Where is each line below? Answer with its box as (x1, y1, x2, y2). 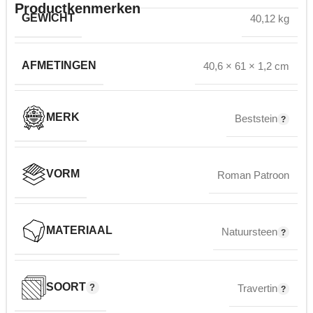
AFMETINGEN (22, 59, 96, 72)
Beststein (234, 112, 277, 124)
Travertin (237, 282, 277, 294)
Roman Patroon (217, 168, 289, 181)
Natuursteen (221, 225, 277, 238)
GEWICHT (22, 12, 75, 24)
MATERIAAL (46, 224, 112, 236)
